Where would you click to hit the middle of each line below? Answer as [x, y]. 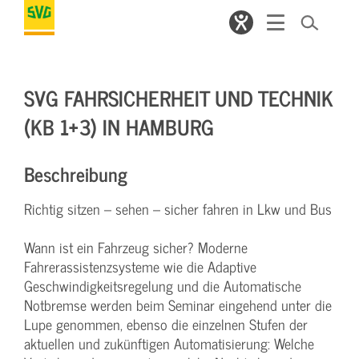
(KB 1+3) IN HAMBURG [119, 126]
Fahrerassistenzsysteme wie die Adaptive [140, 266]
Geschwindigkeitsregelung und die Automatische [163, 286]
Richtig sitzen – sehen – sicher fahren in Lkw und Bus [178, 209]
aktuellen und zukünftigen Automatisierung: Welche [169, 343]
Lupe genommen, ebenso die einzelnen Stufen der [166, 324]
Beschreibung [76, 173]
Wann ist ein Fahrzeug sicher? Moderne [136, 247]
